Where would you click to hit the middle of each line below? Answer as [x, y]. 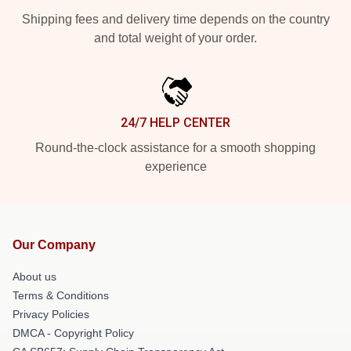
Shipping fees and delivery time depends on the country [175, 19]
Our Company [54, 245]
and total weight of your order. [175, 38]
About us [34, 277]
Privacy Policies [51, 314]
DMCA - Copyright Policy [73, 333]
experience [175, 166]
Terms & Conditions [61, 295]
